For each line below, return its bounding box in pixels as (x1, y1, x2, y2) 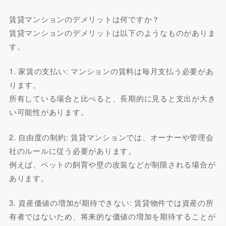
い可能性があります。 (9, 106, 89, 117)
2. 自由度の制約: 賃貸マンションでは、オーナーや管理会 (9, 131, 214, 142)
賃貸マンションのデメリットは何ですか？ (9, 13, 160, 24)
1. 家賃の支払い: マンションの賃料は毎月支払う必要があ (9, 66, 214, 76)
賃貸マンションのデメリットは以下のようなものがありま (9, 27, 216, 38)
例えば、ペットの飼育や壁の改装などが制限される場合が (9, 158, 216, 169)
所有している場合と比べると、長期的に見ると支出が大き (9, 93, 216, 103)
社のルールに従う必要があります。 (9, 145, 136, 156)
